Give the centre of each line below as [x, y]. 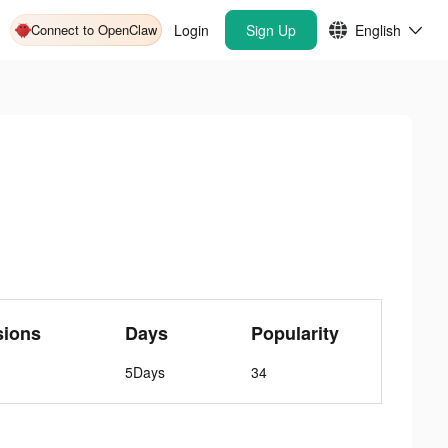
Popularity [295, 333]
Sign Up [271, 30]
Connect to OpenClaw [94, 29]
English [378, 30]
